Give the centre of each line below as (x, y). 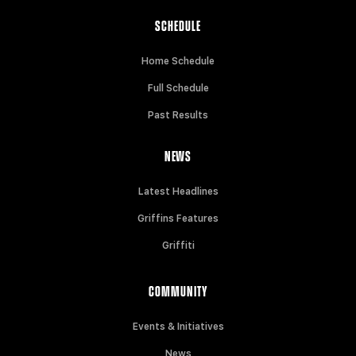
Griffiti (178, 245)
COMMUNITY (178, 292)
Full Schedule (178, 88)
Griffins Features (178, 218)
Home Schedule (178, 61)
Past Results (178, 115)
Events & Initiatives (178, 326)
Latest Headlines (178, 191)
